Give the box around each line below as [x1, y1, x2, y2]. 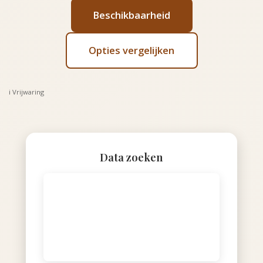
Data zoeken [100, 150, 163, 164]
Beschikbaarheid [93, 8, 170, 22]
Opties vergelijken [89, 43, 174, 57]
